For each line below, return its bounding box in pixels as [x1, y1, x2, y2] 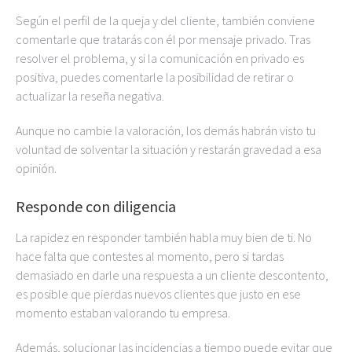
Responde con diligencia [16, 196, 176, 216]
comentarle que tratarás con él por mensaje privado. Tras [16, 31, 310, 47]
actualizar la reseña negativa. [16, 88, 164, 104]
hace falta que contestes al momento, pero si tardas [16, 248, 284, 264]
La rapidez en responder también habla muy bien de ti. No [16, 229, 312, 245]
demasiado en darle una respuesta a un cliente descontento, [16, 267, 328, 283]
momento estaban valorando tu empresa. [16, 305, 230, 321]
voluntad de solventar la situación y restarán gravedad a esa [16, 141, 321, 157]
